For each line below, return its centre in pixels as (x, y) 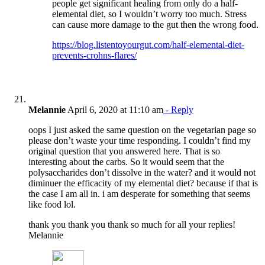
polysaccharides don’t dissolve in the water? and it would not (142, 172)
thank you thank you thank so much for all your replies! (132, 224)
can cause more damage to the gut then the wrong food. (155, 24)
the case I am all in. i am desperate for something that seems (139, 193)
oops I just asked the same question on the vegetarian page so (142, 130)
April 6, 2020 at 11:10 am (114, 109)
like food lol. (52, 204)
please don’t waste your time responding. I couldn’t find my (140, 140)
